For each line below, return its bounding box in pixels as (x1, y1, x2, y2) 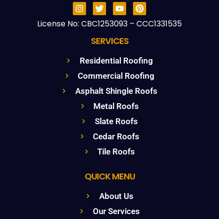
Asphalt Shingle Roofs (75, 86, 157, 96)
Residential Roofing (79, 55, 153, 66)
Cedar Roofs (93, 131, 140, 141)
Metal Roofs (93, 101, 139, 111)
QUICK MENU (84, 170, 135, 182)
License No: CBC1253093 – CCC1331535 (37, 18, 182, 29)
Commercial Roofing (78, 70, 155, 81)
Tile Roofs (97, 146, 135, 156)
